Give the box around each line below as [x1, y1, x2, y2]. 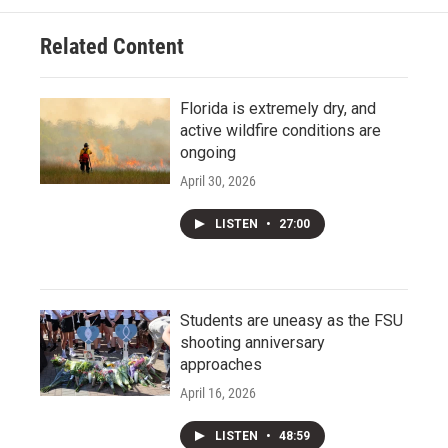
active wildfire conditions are [180, 121, 381, 141]
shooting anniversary [180, 333, 325, 353]
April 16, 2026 [180, 385, 256, 402]
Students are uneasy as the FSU [180, 311, 403, 331]
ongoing [180, 143, 236, 163]
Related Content [40, 34, 184, 60]
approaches [180, 355, 262, 375]
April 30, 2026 [180, 173, 256, 190]
